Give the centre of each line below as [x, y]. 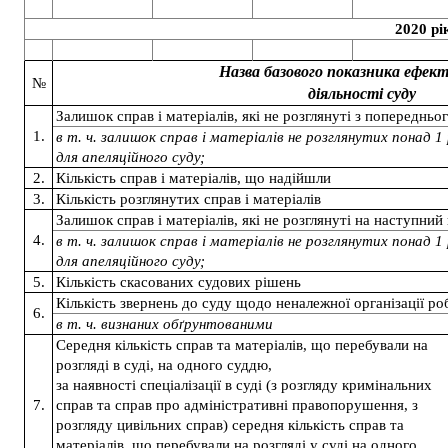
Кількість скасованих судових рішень [178, 282]
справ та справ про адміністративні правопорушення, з [237, 405]
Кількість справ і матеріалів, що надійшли [193, 178]
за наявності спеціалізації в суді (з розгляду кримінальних [244, 385]
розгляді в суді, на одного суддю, [164, 365]
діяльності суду [361, 93]
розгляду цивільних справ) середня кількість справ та [230, 425]
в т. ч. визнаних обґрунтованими [164, 324]
